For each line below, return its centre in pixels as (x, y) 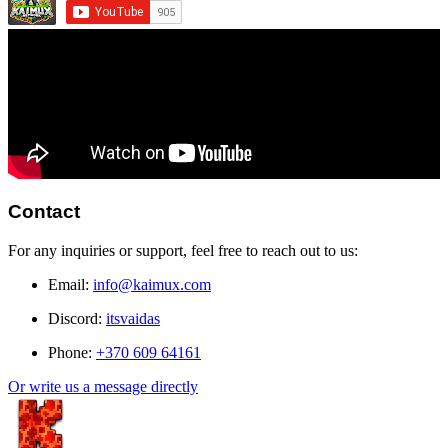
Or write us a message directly (103, 386)
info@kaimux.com (152, 284)
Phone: (72, 352)
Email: (70, 284)
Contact (44, 212)
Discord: (77, 318)
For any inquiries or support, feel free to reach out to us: (183, 250)
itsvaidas (133, 318)
